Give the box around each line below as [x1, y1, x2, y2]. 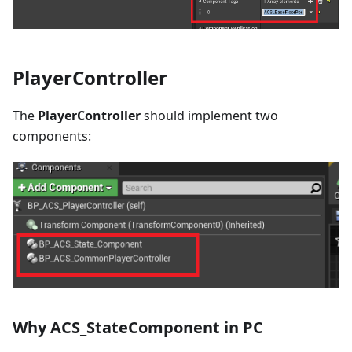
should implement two [141, 106, 278, 124]
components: [13, 126, 91, 145]
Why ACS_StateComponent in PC [13, 316, 263, 338]
